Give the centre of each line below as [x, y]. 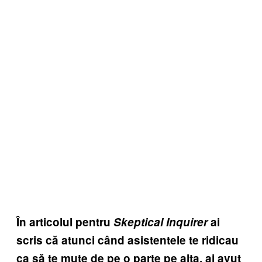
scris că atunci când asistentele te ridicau [127, 240]
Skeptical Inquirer [161, 222]
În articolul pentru [65, 222]
